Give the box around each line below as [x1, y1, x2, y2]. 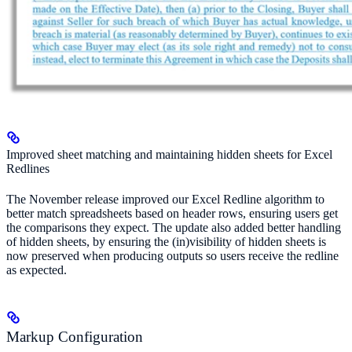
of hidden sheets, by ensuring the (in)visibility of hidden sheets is [6, 235, 326, 249]
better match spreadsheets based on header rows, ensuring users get [6, 207, 338, 221]
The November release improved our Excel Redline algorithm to [6, 192, 324, 207]
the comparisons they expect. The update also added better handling [6, 221, 341, 235]
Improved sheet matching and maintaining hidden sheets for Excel [6, 147, 332, 161]
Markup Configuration [6, 328, 143, 346]
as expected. [6, 263, 67, 277]
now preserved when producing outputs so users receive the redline [6, 249, 339, 263]
